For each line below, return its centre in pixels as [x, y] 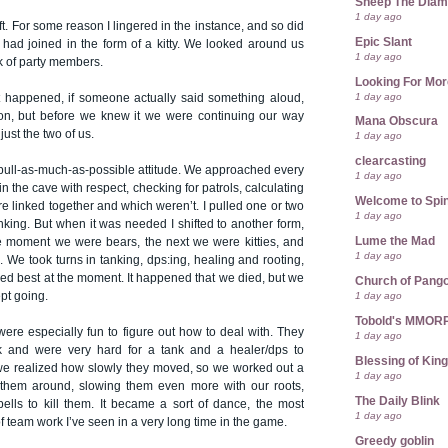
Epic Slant [383, 41]
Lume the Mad [395, 241]
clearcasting [390, 161]
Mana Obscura [396, 121]
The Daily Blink [397, 400]
